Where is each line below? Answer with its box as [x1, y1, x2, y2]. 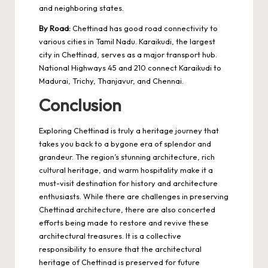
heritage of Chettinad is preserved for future [39, 257, 200, 267]
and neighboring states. [39, 3, 124, 13]
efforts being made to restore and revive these [39, 217, 209, 227]
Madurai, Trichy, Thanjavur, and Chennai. [39, 76, 184, 86]
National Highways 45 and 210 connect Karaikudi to [39, 63, 221, 73]
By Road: [39, 23, 71, 33]
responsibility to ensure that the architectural [39, 243, 202, 254]
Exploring [39, 125, 74, 135]
